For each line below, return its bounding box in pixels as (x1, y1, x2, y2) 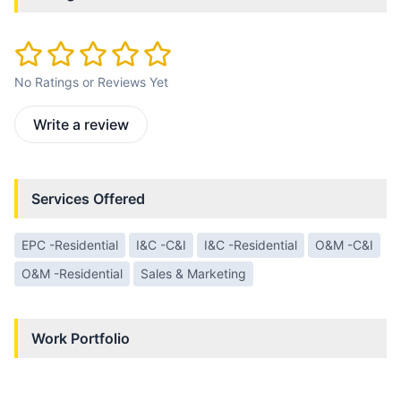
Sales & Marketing (141, 266, 246, 282)
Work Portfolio (31, 329, 130, 348)
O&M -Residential (21, 266, 123, 282)
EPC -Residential (21, 237, 118, 253)
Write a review (33, 115, 129, 134)
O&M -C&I (315, 237, 373, 253)
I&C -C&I (136, 237, 186, 253)
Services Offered (31, 190, 145, 209)
